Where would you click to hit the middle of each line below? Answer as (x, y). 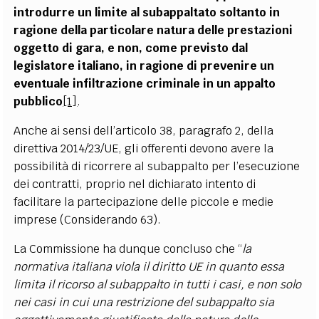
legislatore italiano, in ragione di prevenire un (144, 66)
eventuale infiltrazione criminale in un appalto (145, 84)
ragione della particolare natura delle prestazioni (153, 30)
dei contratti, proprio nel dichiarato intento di (135, 184)
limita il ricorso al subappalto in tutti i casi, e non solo (158, 284)
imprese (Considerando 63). (88, 220)
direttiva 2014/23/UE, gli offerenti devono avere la (144, 148)
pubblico (38, 101)
